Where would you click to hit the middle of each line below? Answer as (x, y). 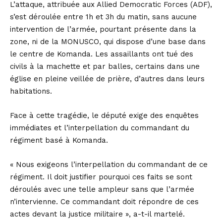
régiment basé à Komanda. (59, 140)
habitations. (31, 91)
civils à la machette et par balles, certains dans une (105, 67)
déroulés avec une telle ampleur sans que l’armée (102, 190)
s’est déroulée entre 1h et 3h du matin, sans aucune (103, 17)
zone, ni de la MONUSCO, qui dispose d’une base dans (108, 42)
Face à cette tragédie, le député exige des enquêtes (104, 116)
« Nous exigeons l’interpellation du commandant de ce (109, 165)
